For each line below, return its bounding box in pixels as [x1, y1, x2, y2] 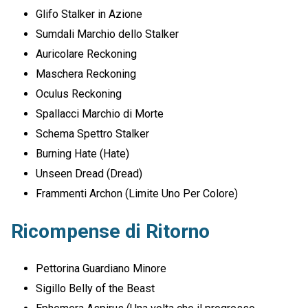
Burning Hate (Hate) [36, 147, 130, 161]
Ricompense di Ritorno [11, 219, 210, 243]
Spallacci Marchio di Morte [36, 107, 164, 121]
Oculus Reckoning [36, 87, 122, 101]
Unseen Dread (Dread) [36, 167, 143, 181]
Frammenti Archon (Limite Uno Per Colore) [36, 187, 239, 201]
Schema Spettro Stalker [36, 127, 150, 141]
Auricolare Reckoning [36, 47, 137, 61]
